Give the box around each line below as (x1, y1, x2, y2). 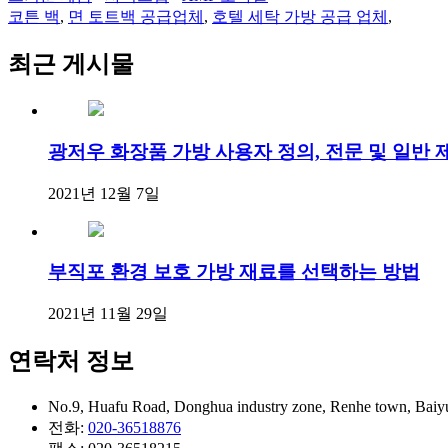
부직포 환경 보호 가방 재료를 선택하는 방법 (48, 261, 420, 283)
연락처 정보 (8, 348, 134, 375)
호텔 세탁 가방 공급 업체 (212, 8, 388, 26)
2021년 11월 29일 (48, 305, 168, 323)
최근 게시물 (8, 51, 134, 78)
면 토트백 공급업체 (68, 8, 204, 26)
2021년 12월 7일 (48, 184, 160, 202)
